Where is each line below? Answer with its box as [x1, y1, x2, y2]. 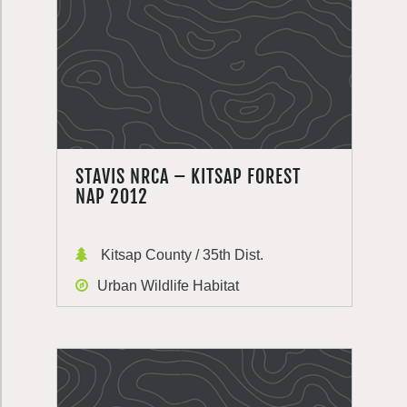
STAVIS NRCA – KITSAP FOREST [75, 165, 301, 188]
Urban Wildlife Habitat [97, 278, 239, 293]
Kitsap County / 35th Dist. [97, 247, 263, 263]
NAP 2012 [75, 185, 148, 208]
